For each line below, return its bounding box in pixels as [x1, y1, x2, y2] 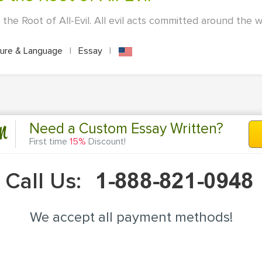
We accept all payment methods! [29, 208, 233, 226]
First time [29, 136, 70, 148]
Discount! [86, 136, 126, 148]
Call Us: [5, 167, 87, 195]
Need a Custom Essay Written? [29, 120, 223, 138]
